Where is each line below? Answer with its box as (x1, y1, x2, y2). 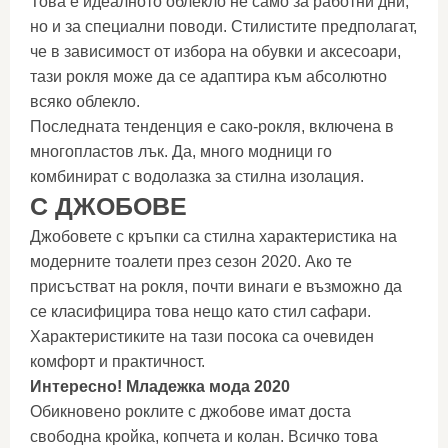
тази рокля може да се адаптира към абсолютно (30, 68, 387, 85)
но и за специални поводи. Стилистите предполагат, (30, 18, 417, 35)
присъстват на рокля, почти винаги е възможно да (30, 278, 402, 295)
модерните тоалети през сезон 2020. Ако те (30, 253, 352, 270)
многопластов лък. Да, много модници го (30, 143, 332, 160)
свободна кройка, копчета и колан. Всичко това (30, 428, 378, 445)
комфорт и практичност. (30, 353, 205, 370)
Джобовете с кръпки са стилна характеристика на (30, 228, 397, 245)
